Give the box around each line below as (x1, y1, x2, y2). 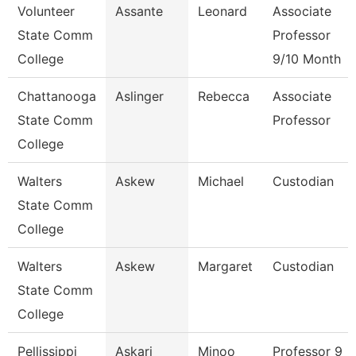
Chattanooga (17, 88, 96, 104)
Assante (115, 3, 163, 19)
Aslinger (115, 88, 164, 104)
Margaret (198, 258, 253, 274)
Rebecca (198, 88, 250, 104)
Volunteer (17, 3, 75, 19)
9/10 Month (273, 51, 341, 67)
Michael (198, 173, 244, 189)
